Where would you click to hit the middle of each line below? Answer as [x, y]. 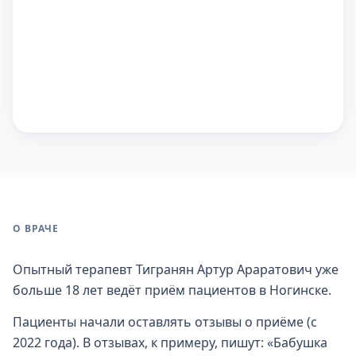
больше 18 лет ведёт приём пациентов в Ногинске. [172, 290]
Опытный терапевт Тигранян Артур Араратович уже [176, 269]
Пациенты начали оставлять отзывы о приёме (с [165, 322]
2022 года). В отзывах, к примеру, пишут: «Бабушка [170, 342]
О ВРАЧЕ [36, 228]
